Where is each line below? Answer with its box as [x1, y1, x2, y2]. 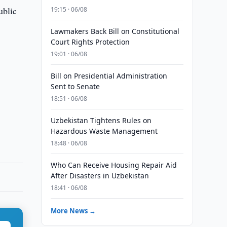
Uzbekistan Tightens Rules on [50, 116, 152, 125]
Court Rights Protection [50, 37, 130, 47]
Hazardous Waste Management [50, 126, 158, 136]
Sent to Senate [50, 82, 100, 91]
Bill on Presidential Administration [50, 71, 167, 81]
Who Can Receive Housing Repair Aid [50, 160, 177, 170]
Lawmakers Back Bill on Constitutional [50, 26, 179, 36]
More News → [50, 206, 96, 215]
